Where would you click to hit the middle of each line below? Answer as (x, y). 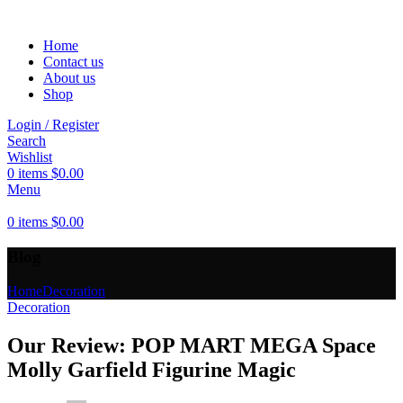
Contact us (73, 62)
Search (27, 141)
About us (69, 78)
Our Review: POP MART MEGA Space (192, 346)
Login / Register (53, 125)
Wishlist (30, 157)
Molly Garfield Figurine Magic (152, 370)
